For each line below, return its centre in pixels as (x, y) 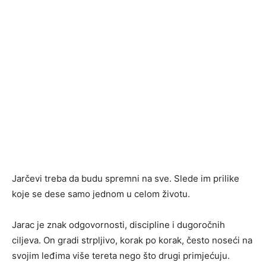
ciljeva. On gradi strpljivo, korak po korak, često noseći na (132, 240)
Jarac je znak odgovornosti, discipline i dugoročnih (118, 225)
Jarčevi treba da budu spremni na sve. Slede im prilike (126, 179)
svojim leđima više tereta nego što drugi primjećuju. (121, 256)
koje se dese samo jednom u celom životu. (101, 194)
